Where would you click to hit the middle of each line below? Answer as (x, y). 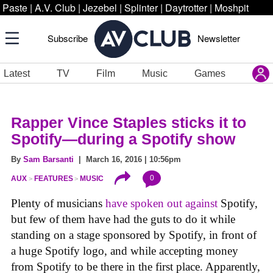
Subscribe (68, 38)
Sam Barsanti (48, 159)
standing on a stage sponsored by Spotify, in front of (134, 235)
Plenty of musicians (58, 204)
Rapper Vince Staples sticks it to (129, 122)
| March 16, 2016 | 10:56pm (127, 159)
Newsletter (219, 38)
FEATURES (53, 179)
